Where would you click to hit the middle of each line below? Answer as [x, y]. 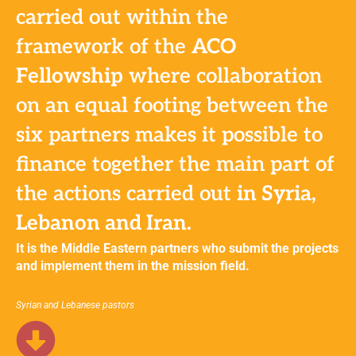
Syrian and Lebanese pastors [75, 306]
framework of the [104, 47]
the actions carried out [126, 194]
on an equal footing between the [172, 106]
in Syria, [277, 194]
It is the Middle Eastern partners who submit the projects [177, 249]
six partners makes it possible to [169, 135]
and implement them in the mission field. [133, 266]
